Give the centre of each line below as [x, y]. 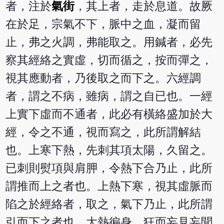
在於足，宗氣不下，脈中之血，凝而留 [103, 24]
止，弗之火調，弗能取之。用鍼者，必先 [109, 42]
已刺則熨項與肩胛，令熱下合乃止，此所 [109, 168]
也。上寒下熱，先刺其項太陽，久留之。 [109, 150]
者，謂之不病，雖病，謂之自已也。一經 [109, 96]
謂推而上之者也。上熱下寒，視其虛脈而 [109, 186]
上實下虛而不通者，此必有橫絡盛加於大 [109, 114]
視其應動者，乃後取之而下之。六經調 [103, 78]
